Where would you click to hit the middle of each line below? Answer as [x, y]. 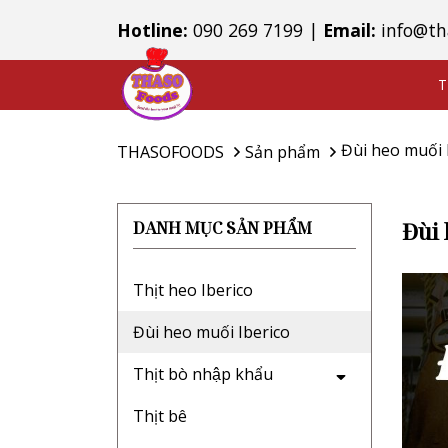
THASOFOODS [170, 151]
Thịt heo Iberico [193, 290]
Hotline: [152, 30]
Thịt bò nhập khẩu [203, 374]
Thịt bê [160, 416]
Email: [349, 30]
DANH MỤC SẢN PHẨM [222, 228]
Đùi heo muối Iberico [211, 332]
